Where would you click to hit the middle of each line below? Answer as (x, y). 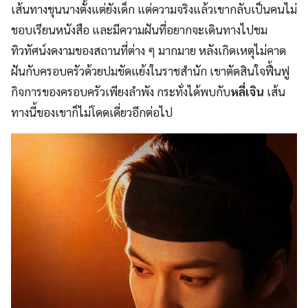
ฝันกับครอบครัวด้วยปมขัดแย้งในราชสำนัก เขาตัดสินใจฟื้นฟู (150, 70)
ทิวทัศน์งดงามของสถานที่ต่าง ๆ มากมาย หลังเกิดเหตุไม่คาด (148, 50)
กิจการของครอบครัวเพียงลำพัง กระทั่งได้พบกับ (121, 91)
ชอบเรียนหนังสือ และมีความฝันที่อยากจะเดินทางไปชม (139, 29)
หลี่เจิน (247, 91)
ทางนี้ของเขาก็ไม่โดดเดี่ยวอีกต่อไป (92, 112)
